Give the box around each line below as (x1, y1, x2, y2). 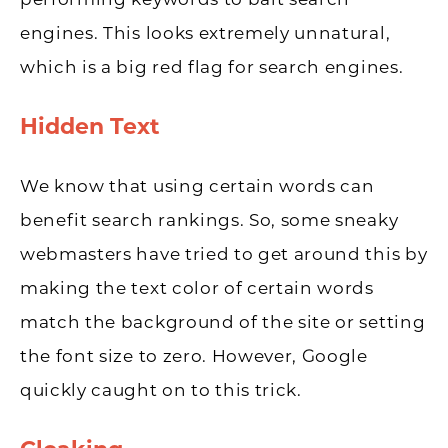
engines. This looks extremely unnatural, (20, 25, 391, 43)
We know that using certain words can (20, 178, 375, 196)
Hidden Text (20, 116, 160, 140)
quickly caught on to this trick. (20, 382, 302, 400)
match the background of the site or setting (20, 314, 426, 332)
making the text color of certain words (20, 280, 374, 298)
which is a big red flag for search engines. (20, 59, 404, 77)
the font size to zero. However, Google (20, 348, 368, 366)
